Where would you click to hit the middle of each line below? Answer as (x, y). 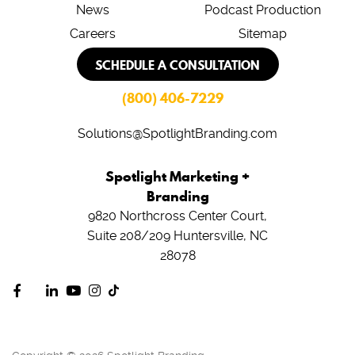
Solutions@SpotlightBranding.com (177, 134)
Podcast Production (263, 10)
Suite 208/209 (129, 236)
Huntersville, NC (219, 236)
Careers (92, 34)
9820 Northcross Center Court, (177, 216)
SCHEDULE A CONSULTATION (177, 65)
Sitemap (263, 34)
